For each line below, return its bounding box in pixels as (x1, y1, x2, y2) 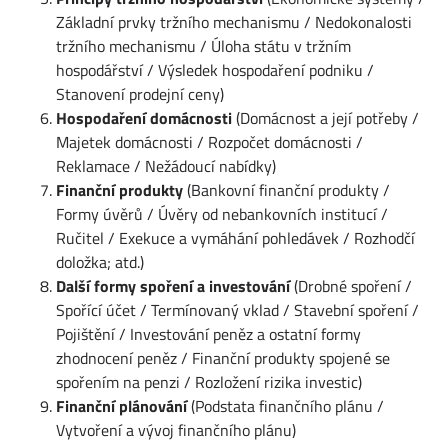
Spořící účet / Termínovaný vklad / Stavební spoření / (56, 297, 419, 322)
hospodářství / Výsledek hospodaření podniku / (56, 57, 374, 82)
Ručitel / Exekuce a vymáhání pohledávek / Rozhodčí (56, 225, 415, 250)
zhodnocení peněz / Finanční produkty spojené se (56, 345, 390, 370)
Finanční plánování (56, 393, 187, 418)
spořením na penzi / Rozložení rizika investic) (56, 369, 362, 394)
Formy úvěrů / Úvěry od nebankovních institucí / (56, 201, 388, 226)
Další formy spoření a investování (56, 273, 290, 298)
